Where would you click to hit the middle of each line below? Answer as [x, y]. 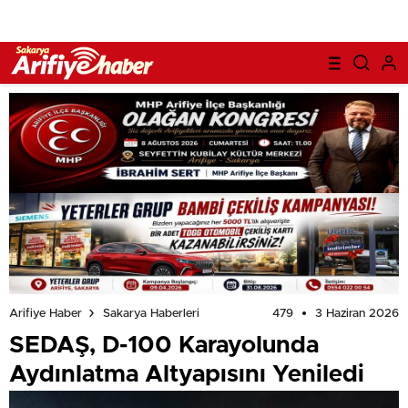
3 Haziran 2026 [357, 313]
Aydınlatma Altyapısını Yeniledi [187, 374]
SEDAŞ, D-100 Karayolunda [164, 345]
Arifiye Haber [46, 313]
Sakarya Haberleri [151, 313]
